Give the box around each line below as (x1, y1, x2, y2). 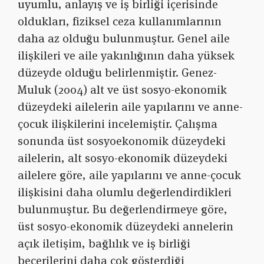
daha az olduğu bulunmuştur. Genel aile (18, 31, 230, 47)
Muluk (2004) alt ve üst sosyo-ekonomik (18, 82, 227, 98)
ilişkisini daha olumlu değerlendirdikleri (18, 184, 232, 200)
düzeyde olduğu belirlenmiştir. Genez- (18, 65, 217, 81)
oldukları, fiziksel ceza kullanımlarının (18, 14, 222, 29)
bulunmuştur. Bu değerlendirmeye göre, (18, 202, 227, 217)
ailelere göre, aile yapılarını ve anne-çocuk (18, 167, 241, 183)
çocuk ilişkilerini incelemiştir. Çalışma (18, 116, 217, 132)
